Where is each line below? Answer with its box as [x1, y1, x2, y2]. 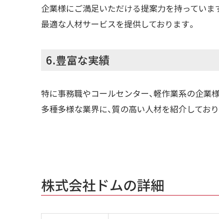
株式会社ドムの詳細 [41, 175, 164, 195]
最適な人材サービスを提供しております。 [41, 17, 196, 30]
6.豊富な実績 [46, 52, 109, 68]
